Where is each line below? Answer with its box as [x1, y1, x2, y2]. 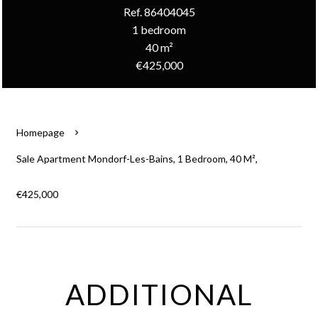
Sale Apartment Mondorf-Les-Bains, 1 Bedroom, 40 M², [16, 153, 258, 165]
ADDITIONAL [65, 278, 253, 312]
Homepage [16, 126, 65, 138]
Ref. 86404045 [123, 5, 195, 18]
